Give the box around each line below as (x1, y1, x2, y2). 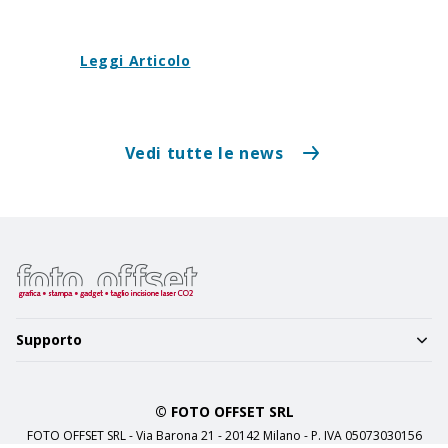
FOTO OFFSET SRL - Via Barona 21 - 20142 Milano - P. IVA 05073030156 (26, 427, 422, 444)
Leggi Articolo (80, 51, 191, 70)
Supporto (16, 330, 82, 349)
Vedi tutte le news (124, 142, 284, 164)
